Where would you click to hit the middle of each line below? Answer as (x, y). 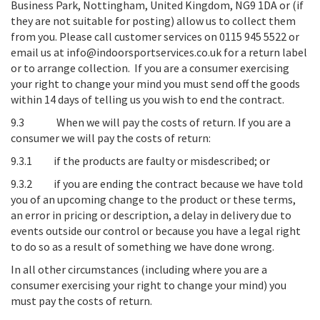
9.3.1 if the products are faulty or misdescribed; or (140, 161)
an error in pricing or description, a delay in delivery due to (151, 215)
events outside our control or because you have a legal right (156, 231)
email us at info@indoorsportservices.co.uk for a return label (159, 52)
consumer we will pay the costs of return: (111, 138)
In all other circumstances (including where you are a (139, 269)
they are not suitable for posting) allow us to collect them (153, 21)
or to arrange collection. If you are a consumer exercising (150, 68)
